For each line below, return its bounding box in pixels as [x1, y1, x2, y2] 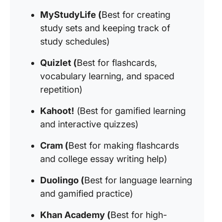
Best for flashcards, [77, 57, 157, 68]
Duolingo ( [40, 175, 84, 185]
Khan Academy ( [40, 210, 111, 220]
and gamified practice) [40, 188, 133, 199]
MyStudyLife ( [40, 9, 102, 20]
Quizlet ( [40, 57, 77, 68]
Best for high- [111, 210, 167, 220]
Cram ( [40, 140, 68, 151]
